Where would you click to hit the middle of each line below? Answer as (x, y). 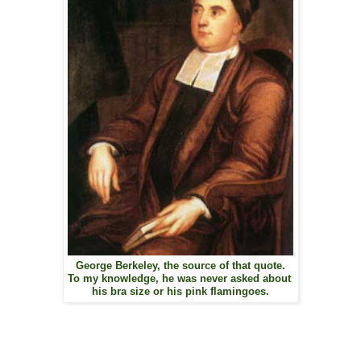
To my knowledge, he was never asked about (180, 279)
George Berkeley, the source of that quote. (180, 266)
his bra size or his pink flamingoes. (180, 292)
